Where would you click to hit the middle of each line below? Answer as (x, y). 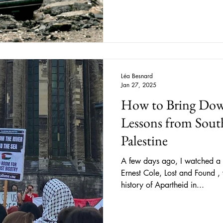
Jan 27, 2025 (139, 85)
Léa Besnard (137, 76)
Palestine (144, 140)
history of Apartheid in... (163, 185)
